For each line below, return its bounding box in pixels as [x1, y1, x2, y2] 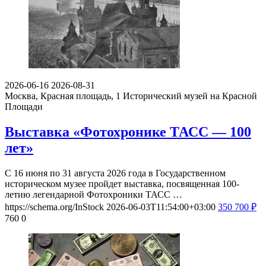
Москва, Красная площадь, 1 [5, 91, 121, 102]
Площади [5, 102, 43, 112]
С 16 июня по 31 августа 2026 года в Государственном [5, 167, 226, 178]
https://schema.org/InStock [5, 201, 104, 212]
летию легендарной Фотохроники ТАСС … [5, 189, 182, 199]
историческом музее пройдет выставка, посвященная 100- [5, 178, 239, 189]
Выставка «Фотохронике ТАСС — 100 [5, 123, 251, 140]
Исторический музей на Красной [123, 91, 257, 102]
